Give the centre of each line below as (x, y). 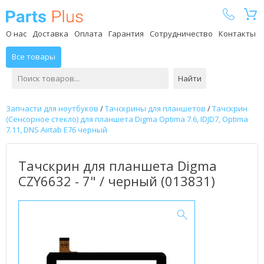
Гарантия (126, 34)
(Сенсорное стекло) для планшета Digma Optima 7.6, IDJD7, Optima (127, 119)
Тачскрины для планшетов (155, 108)
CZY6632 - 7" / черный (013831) (117, 181)
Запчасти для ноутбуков (52, 108)
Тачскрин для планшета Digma (118, 166)
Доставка (50, 34)
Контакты (237, 34)
